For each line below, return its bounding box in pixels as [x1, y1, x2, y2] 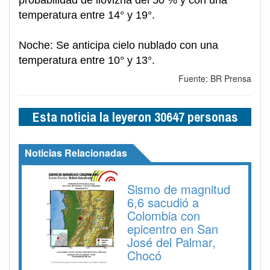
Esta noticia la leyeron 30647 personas [32, 108, 238, 127]
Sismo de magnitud [127, 180, 230, 198]
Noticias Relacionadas [25, 146, 127, 160]
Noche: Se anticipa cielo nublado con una [19, 39, 218, 52]
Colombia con [127, 207, 200, 225]
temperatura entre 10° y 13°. [19, 54, 155, 67]
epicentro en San [127, 220, 218, 238]
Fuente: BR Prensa [178, 72, 251, 85]
